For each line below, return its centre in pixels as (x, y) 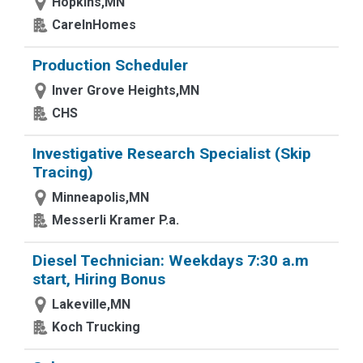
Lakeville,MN (91, 304)
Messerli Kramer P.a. (115, 220)
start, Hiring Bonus (99, 279)
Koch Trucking (96, 327)
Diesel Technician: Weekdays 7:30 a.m (171, 261)
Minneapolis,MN (100, 197)
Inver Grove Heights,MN (126, 90)
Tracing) (63, 172)
